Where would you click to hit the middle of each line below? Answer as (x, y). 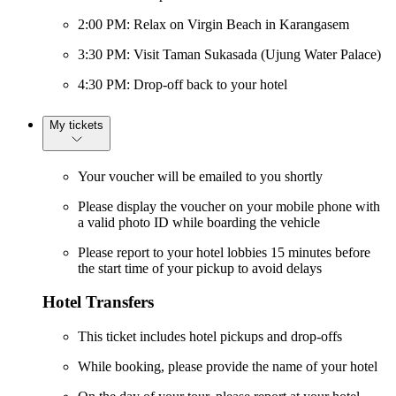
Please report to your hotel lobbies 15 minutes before (224, 252)
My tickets (76, 125)
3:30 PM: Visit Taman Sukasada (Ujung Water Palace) (229, 54)
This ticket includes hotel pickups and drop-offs (210, 336)
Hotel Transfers (98, 302)
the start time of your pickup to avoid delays (200, 268)
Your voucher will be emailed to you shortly (200, 176)
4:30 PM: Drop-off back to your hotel (183, 84)
